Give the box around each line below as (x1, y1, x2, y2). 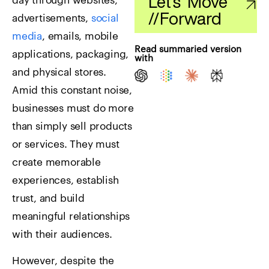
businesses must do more (12, 103, 134, 113)
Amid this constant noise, (12, 85, 133, 95)
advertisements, (12, 13, 91, 23)
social (91, 13, 119, 23)
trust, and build (12, 193, 85, 204)
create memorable (12, 157, 101, 168)
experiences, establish (12, 175, 119, 186)
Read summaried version (134, 45, 241, 55)
